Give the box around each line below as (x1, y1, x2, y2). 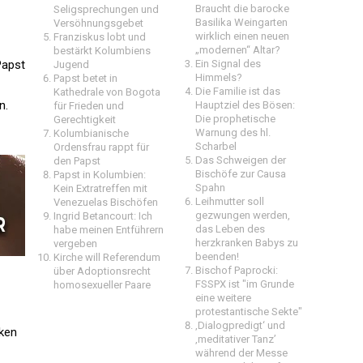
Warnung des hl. (195, 126, 271, 139)
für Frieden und (53, 100, 124, 112)
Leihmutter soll (195, 195, 264, 207)
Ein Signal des (195, 58, 261, 70)
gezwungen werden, (195, 209, 290, 221)
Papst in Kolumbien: (53, 169, 146, 181)
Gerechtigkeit (53, 113, 116, 126)
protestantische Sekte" (195, 305, 302, 318)
